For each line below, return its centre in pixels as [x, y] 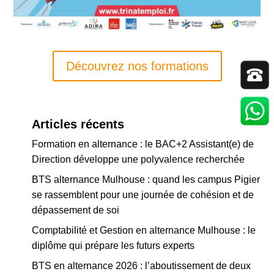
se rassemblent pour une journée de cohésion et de [143, 194]
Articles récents [78, 124]
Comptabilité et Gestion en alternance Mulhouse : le [144, 230]
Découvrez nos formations [137, 66]
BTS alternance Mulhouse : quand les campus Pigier [146, 179]
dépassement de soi [76, 210]
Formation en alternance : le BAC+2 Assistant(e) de [143, 144]
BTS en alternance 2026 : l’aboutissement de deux [142, 265]
